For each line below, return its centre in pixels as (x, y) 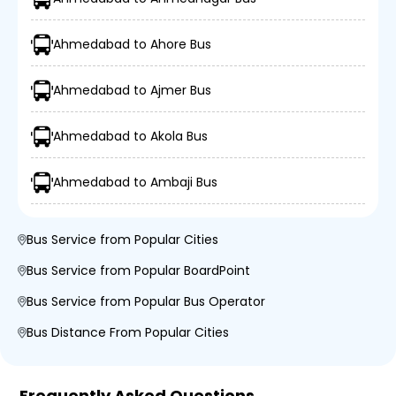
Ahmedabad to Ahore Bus (132, 44)
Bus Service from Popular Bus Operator (146, 301)
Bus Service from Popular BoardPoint (138, 270)
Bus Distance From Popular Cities (128, 332)
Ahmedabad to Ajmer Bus (132, 90)
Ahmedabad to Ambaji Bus (135, 182)
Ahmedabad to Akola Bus (130, 136)
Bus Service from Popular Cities (122, 240)
